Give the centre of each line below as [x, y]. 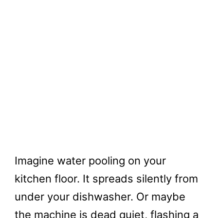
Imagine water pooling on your [90, 161]
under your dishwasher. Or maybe [100, 197]
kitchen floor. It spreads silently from [106, 179]
